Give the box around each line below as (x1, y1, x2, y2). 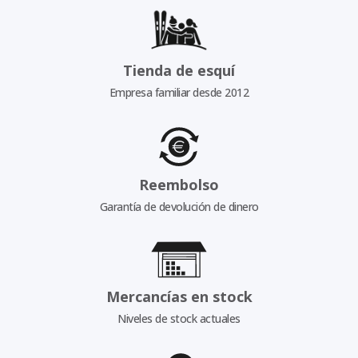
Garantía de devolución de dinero (99, 199, 259, 215)
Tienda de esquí (123, 60, 235, 80)
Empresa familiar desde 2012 (109, 84, 249, 100)
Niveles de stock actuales (117, 310, 241, 326)
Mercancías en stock (105, 286, 253, 306)
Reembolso (139, 175, 219, 195)
